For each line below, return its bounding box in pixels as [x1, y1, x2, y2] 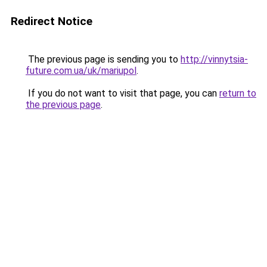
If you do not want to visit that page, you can [26, 88, 219, 99]
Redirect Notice [11, 14, 92, 28]
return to [219, 88, 256, 99]
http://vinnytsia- [181, 54, 248, 65]
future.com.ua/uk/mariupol [26, 65, 136, 76]
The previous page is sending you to [26, 54, 181, 65]
